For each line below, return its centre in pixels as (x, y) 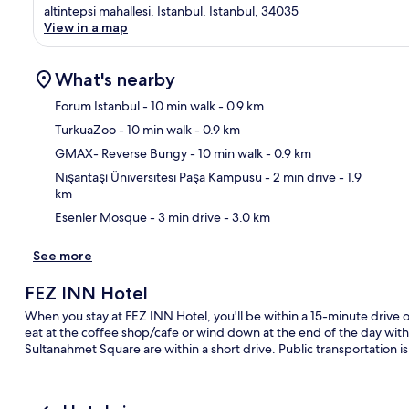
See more (63, 255)
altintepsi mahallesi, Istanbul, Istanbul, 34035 (171, 10)
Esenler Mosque (101, 217)
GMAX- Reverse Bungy (121, 153)
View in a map (86, 27)
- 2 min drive (299, 177)
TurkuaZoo (85, 129)
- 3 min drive (184, 217)
